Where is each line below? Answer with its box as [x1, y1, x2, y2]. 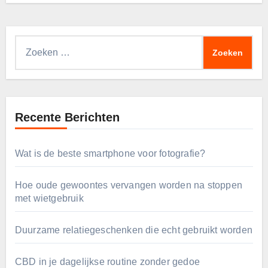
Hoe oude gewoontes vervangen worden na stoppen [14, 180, 242, 191]
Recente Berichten [14, 111, 120, 124]
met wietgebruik [14, 193, 84, 204]
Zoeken [14, 38, 47, 48]
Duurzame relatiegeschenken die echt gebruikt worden [14, 225, 252, 236]
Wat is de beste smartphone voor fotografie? [14, 148, 206, 159]
